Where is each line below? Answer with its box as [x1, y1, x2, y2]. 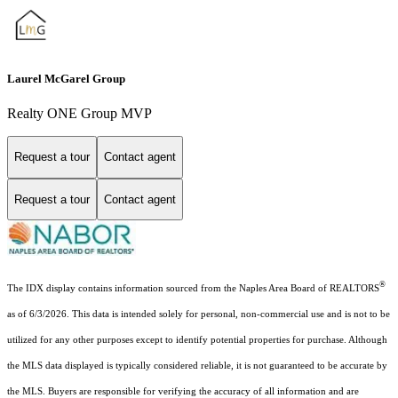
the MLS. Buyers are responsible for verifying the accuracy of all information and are [7, 386, 359, 396]
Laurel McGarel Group [7, 71, 125, 85]
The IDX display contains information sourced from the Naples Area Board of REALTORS [7, 283, 379, 293]
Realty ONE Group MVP [7, 106, 152, 121]
